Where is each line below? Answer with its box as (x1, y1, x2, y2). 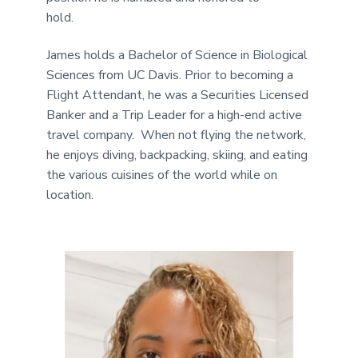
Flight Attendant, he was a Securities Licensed (46, 86, 309, 104)
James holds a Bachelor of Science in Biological (46, 46, 308, 64)
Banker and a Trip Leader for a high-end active (46, 105, 303, 124)
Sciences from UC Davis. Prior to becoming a (46, 66, 294, 84)
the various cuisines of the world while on (46, 165, 278, 184)
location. (46, 185, 94, 204)
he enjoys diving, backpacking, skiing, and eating (46, 145, 308, 164)
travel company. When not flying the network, (46, 125, 307, 144)
